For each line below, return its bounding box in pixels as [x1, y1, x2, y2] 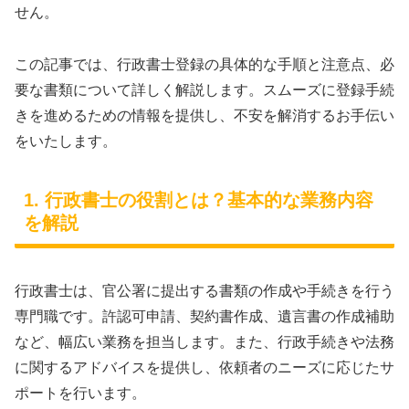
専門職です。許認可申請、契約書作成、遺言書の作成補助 [15, 308, 394, 324]
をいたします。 [15, 132, 117, 149]
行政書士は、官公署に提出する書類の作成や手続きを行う [15, 282, 394, 299]
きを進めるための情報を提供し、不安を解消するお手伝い [15, 107, 394, 123]
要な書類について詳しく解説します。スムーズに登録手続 [15, 81, 394, 98]
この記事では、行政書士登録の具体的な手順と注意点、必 [15, 56, 394, 72]
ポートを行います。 [15, 384, 146, 401]
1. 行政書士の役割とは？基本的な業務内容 [24, 190, 373, 211]
